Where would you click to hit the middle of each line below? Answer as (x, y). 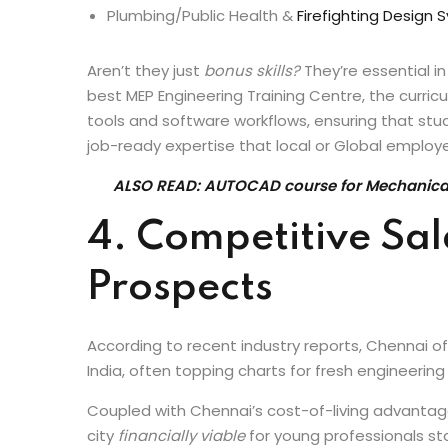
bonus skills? (252, 131)
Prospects (180, 348)
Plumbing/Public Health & (202, 76)
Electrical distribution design (211, 41)
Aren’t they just (145, 131)
